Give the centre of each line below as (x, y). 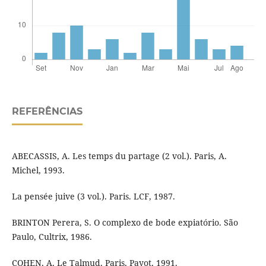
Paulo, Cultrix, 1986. (52, 237)
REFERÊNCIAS (47, 112)
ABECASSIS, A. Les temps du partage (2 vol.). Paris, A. (119, 156)
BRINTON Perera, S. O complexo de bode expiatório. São (125, 223)
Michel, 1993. (38, 170)
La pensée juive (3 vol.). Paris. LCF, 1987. (93, 197)
